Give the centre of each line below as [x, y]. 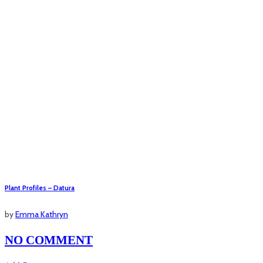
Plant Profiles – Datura [40, 188]
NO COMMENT [49, 240]
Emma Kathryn [42, 215]
